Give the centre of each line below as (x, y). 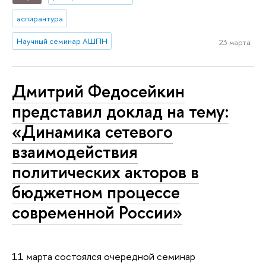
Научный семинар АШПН (62, 41)
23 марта (235, 42)
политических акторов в (105, 172)
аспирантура (39, 19)
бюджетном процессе (96, 192)
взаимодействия (75, 152)
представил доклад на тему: (120, 112)
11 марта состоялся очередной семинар (104, 256)
